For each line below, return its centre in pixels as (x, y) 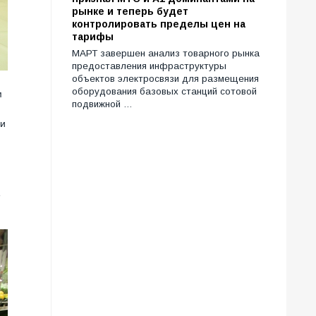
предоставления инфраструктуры (149, 66)
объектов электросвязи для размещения (165, 79)
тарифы (93, 37)
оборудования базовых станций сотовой (164, 92)
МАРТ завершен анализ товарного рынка (166, 54)
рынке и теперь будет (130, 12)
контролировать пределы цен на (159, 24)
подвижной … (102, 104)
